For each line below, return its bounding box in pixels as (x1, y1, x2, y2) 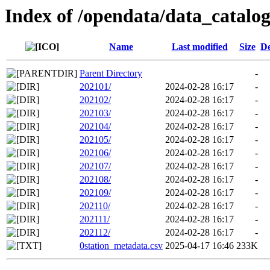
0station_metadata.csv (80, 240, 163, 251)
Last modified (171, 42, 228, 52)
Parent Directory (80, 68, 142, 79)
